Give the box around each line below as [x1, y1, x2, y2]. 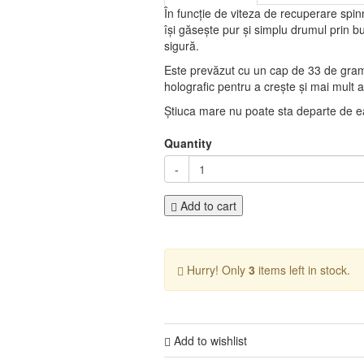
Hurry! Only [184, 262, 249, 278]
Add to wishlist [171, 332, 247, 349]
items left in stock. [255, 262, 350, 278]
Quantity [164, 135, 212, 151]
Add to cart [177, 197, 236, 214]
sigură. [164, 37, 199, 54]
